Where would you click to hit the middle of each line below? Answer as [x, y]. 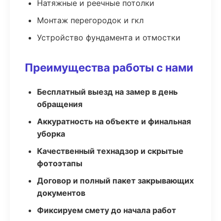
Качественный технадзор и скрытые [110, 151]
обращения [60, 104]
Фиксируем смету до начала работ [107, 210]
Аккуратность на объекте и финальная [114, 121]
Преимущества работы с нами [109, 67]
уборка [51, 134]
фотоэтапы [60, 163]
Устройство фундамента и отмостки [109, 37]
